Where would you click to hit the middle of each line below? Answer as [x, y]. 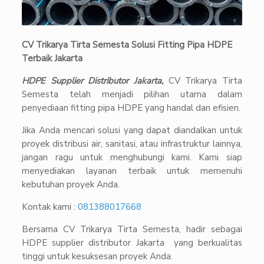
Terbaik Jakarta [52, 58]
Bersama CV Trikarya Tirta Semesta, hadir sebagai [132, 229]
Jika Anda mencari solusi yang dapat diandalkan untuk [132, 130]
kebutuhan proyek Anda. [71, 184]
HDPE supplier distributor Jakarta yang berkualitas [132, 242]
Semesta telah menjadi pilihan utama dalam [132, 94]
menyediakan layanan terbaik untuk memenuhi [132, 171]
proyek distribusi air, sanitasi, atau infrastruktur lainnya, [132, 143]
